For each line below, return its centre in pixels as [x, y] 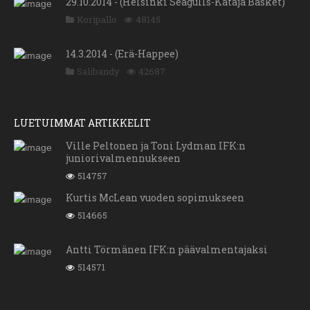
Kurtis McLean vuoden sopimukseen [155, 198]
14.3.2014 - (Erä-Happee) [122, 54]
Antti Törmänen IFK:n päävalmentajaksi [167, 250]
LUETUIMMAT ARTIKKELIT [82, 123]
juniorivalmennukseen [123, 158]
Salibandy [98, 72]
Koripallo [97, 20]
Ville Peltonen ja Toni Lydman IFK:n [156, 146]
